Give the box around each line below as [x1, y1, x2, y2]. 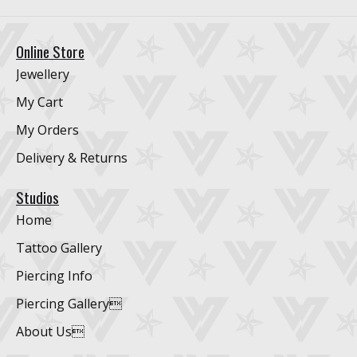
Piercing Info [16, 267, 92, 285]
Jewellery [16, 65, 69, 84]
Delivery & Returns [16, 149, 127, 167]
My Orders [16, 121, 79, 139]
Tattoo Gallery [16, 239, 102, 257]
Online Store [16, 40, 84, 64]
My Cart [16, 93, 63, 112]
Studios [16, 186, 59, 210]
